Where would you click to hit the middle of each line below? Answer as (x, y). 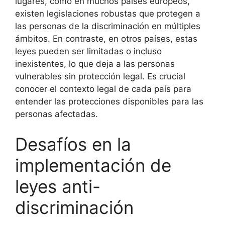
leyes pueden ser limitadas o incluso (88, 51)
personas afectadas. (57, 114)
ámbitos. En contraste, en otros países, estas (106, 39)
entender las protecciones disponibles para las (109, 101)
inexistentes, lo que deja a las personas (95, 64)
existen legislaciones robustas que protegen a (108, 14)
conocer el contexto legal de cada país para (103, 89)
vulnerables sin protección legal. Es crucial (100, 76)
